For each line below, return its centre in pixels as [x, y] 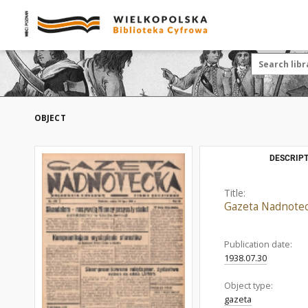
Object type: [249, 286]
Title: [235, 193]
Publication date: [258, 244]
